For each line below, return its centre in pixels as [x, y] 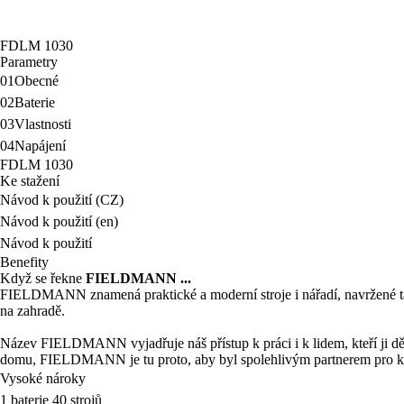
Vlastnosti [43, 124]
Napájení [40, 146]
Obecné [37, 81]
